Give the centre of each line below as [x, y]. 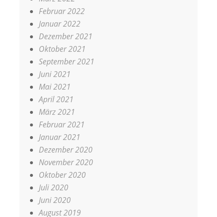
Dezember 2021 [66, 36]
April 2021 [56, 99]
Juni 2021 [55, 74]
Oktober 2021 [62, 49]
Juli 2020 [54, 187]
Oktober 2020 [62, 175]
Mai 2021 [55, 87]
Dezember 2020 [66, 150]
